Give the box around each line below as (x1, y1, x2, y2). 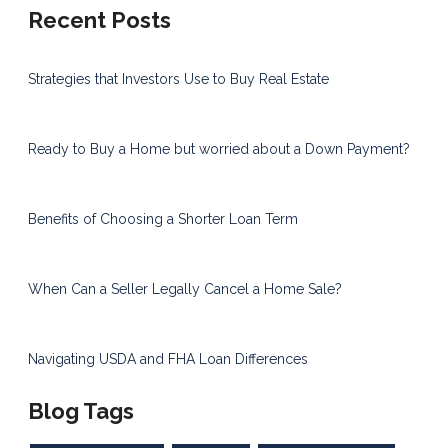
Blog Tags (28, 398, 134, 425)
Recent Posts (28, 7, 171, 34)
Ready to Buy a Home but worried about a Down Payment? (28, 141, 410, 158)
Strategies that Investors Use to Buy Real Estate (28, 71, 329, 88)
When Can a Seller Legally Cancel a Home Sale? (28, 281, 342, 298)
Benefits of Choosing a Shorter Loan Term (28, 211, 298, 228)
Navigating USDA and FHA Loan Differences (28, 351, 308, 368)
